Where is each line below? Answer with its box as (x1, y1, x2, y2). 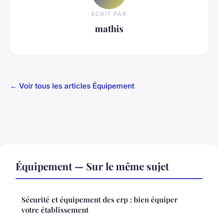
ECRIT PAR (91, 10, 127, 18)
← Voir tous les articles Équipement (10, 81, 134, 91)
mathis (94, 22, 124, 35)
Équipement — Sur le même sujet (16, 159, 169, 173)
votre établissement (21, 205, 89, 215)
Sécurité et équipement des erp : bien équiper (21, 195, 178, 205)
